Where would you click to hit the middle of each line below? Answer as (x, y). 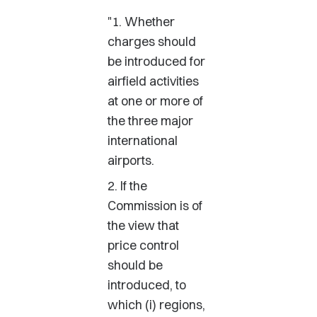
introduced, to (147, 285)
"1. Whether (141, 22)
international (143, 140)
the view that (143, 225)
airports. (131, 160)
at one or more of (155, 101)
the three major (150, 121)
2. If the (127, 186)
